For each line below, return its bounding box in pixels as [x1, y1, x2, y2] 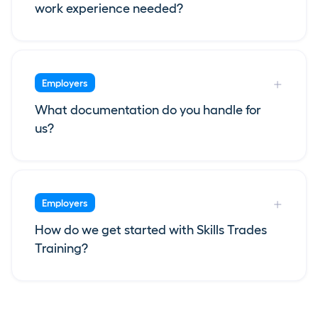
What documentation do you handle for [35, 103, 261, 118]
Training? [35, 241, 88, 256]
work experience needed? [35, 1, 183, 16]
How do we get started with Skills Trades [35, 223, 267, 238]
